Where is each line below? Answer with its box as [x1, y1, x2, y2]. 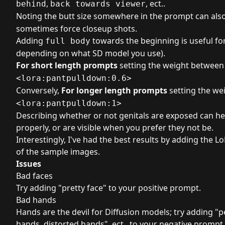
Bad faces [16, 170, 53, 181]
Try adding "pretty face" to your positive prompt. [16, 182, 201, 193]
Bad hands [16, 194, 56, 205]
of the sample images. [16, 146, 100, 157]
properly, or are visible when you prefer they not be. [16, 122, 213, 133]
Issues [16, 158, 41, 169]
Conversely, [16, 85, 61, 96]
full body [45, 36, 90, 46]
